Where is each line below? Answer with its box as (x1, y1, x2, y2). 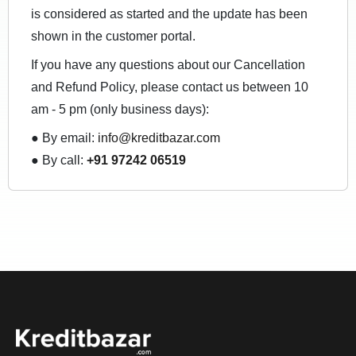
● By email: (31, 131, 98, 145)
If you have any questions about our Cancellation (31, 58, 305, 72)
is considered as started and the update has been (31, 7, 308, 21)
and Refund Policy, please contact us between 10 (31, 80, 308, 94)
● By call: (31, 153, 87, 167)
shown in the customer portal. (31, 29, 195, 43)
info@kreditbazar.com (98, 131, 220, 145)
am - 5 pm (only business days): (31, 103, 209, 116)
